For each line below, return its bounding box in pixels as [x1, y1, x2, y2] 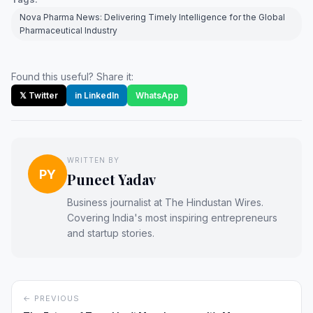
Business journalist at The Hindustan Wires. [67, 196, 263, 209]
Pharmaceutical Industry [20, 25, 117, 36]
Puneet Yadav [67, 170, 156, 189]
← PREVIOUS [23, 293, 80, 304]
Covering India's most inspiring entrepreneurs [67, 212, 277, 224]
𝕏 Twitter [20, 90, 58, 101]
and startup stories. [67, 227, 154, 240]
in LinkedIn [75, 90, 119, 101]
